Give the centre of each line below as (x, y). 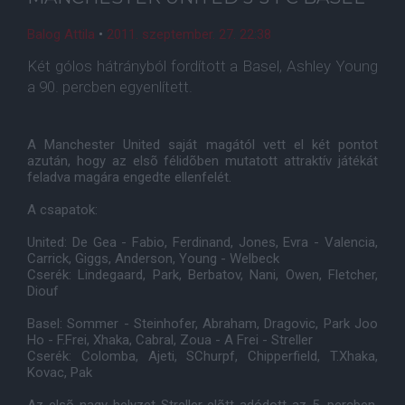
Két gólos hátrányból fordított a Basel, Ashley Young (202, 66)
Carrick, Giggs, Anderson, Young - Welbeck (153, 259)
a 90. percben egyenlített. (110, 87)
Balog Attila (61, 34)
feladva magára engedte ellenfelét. (129, 177)
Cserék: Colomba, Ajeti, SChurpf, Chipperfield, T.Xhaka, (202, 356)
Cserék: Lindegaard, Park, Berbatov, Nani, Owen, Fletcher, (202, 275)
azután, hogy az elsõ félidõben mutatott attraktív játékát (202, 161)
